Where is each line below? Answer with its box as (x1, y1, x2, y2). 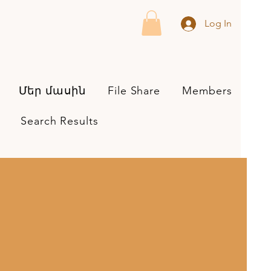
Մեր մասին (18, 83, 86, 97)
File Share (108, 83, 161, 97)
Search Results (21, 114, 99, 128)
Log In (204, 18, 232, 29)
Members (182, 83, 232, 97)
